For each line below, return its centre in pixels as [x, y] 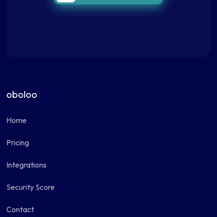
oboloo [22, 94]
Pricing [18, 142]
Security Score [31, 187]
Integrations [27, 165]
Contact [20, 209]
